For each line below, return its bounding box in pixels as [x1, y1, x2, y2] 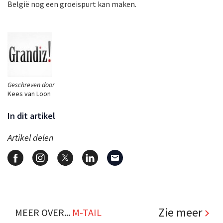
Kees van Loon [7, 89, 51, 98]
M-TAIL [72, 206, 102, 219]
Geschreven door [7, 80, 55, 89]
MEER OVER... [15, 206, 72, 219]
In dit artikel [7, 110, 55, 121]
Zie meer [158, 204, 202, 220]
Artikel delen [7, 131, 53, 143]
